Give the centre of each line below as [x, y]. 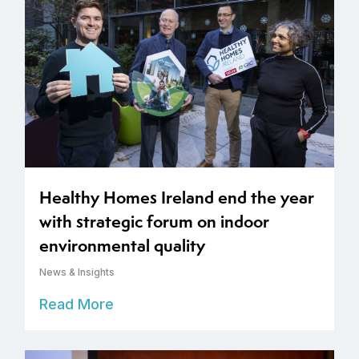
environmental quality [122, 246]
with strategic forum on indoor [154, 222]
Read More [77, 305]
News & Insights [77, 272]
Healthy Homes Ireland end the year [177, 198]
